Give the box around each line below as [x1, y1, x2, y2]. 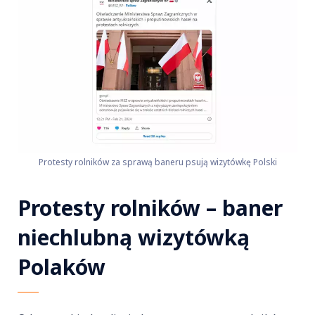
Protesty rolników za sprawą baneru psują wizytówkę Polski [38, 156, 277, 169]
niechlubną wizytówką [18, 223, 250, 252]
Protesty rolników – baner [18, 193, 283, 223]
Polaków [18, 252, 105, 282]
